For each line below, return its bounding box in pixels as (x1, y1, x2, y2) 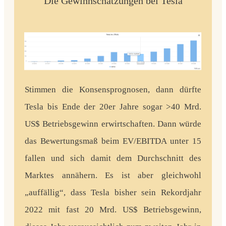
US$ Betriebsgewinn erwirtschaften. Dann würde (25, 119, 201, 129)
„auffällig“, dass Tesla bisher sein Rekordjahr (25, 188, 201, 197)
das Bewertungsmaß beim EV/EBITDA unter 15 (25, 136, 201, 146)
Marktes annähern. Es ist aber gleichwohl (25, 171, 201, 180)
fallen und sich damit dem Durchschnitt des (25, 153, 201, 163)
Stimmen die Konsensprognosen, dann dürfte (25, 85, 201, 94)
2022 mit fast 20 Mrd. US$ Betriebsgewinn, (25, 205, 201, 214)
